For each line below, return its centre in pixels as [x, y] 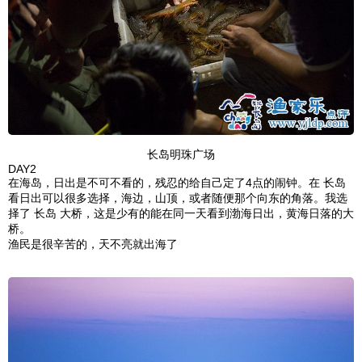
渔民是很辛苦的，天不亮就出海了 [93, 244]
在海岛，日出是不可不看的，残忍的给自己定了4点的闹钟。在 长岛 [177, 183]
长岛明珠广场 [181, 155]
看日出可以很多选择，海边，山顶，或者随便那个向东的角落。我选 [178, 198]
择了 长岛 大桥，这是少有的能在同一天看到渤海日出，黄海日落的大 [181, 214]
